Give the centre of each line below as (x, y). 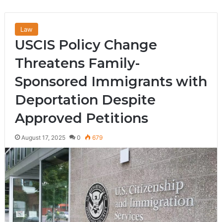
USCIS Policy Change (86, 45)
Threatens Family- (77, 63)
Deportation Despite (85, 100)
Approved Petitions (81, 118)
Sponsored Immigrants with (111, 81)
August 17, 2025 (43, 137)
